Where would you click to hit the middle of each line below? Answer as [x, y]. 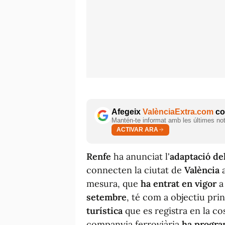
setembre [106, 197]
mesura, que [114, 183]
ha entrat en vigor [179, 183]
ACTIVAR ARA [137, 130]
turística [104, 210]
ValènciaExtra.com [178, 111]
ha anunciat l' [140, 156]
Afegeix [127, 111]
